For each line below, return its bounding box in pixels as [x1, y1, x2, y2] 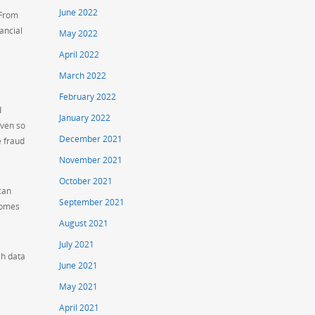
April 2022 [59, 49, 100, 61]
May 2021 [59, 281, 98, 293]
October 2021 [59, 175, 113, 188]
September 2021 [59, 196, 125, 209]
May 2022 [59, 27, 98, 40]
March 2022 [59, 70, 107, 82]
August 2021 [59, 217, 109, 230]
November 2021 [59, 154, 123, 167]
